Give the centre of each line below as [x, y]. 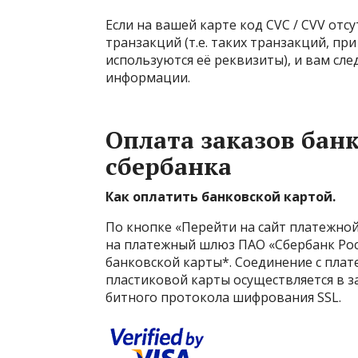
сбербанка [169, 166]
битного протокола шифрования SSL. [223, 297]
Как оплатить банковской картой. [221, 197]
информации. [148, 78]
